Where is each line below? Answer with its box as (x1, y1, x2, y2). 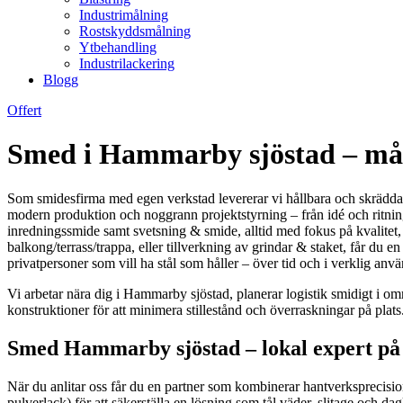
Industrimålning (79, 7, 168, 22)
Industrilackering (79, 56, 175, 71)
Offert (7, 103, 41, 118)
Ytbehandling (79, 40, 157, 55)
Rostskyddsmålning (79, 23, 191, 39)
